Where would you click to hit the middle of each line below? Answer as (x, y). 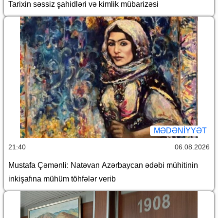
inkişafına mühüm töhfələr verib (62, 179)
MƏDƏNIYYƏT (180, 130)
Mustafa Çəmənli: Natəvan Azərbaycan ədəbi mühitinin (103, 165)
